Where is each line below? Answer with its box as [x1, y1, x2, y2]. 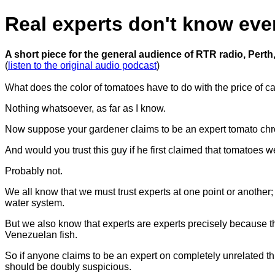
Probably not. [5, 165, 63, 176]
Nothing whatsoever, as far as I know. [5, 103, 166, 114]
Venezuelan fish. [5, 229, 77, 240]
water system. [5, 197, 64, 208]
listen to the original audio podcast [8, 60, 157, 71]
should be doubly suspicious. [5, 261, 131, 272]
